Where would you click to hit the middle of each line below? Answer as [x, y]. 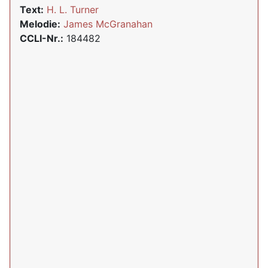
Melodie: [40, 24]
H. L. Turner [73, 10]
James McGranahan [108, 24]
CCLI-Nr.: [42, 38]
